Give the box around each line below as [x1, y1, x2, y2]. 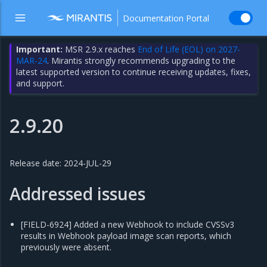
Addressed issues [10, 182, 145, 206]
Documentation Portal [123, 12, 209, 24]
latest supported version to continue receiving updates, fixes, [16, 66, 252, 77]
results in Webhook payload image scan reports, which [21, 230, 232, 242]
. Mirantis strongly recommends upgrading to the [47, 55, 236, 66]
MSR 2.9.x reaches [63, 44, 138, 55]
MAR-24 [16, 55, 48, 66]
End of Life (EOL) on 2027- [138, 44, 241, 55]
